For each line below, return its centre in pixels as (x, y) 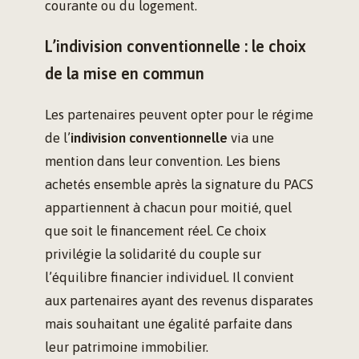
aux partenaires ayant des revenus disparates (179, 301)
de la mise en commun (125, 74)
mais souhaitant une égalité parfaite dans (169, 324)
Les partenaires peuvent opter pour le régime (179, 115)
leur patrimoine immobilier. (127, 347)
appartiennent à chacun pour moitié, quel (168, 208)
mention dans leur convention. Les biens (163, 161)
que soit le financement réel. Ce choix (155, 231)
